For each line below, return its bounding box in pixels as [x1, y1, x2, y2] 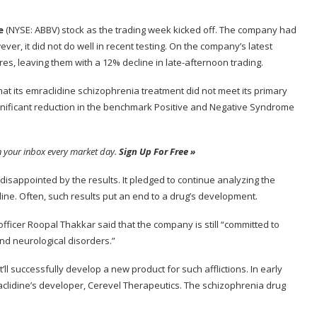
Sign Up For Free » [119, 145, 195, 158]
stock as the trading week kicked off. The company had [59, 23, 296, 37]
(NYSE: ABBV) [6, 23, 59, 37]
